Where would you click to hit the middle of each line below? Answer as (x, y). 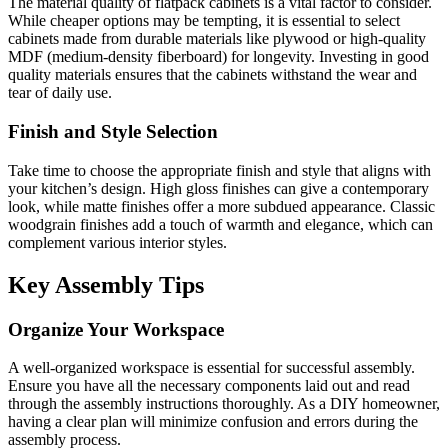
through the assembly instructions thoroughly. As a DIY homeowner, (224, 404)
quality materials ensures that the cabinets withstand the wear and (212, 75)
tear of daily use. (60, 93)
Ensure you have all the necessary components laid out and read (209, 386)
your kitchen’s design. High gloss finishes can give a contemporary (218, 188)
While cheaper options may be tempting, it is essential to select (204, 21)
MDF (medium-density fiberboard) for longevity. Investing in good (218, 57)
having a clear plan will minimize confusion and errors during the (213, 422)
